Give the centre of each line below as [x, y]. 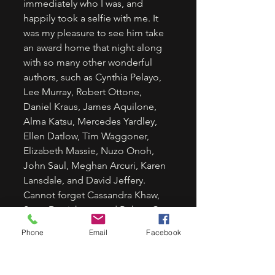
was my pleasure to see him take [95, 33]
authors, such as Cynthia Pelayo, [94, 77]
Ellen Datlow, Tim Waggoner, [87, 136]
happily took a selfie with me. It [92, 18]
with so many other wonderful [89, 63]
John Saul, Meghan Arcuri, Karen [96, 166]
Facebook [164, 232]
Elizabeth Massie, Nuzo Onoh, [90, 151]
